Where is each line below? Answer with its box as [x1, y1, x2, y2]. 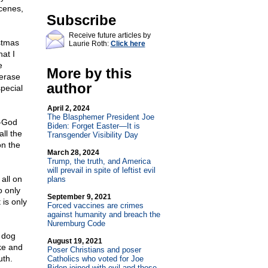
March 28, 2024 [47, 148, 99, 157]
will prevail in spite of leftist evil [47, 166, 156, 175]
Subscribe [46, 12, 116, 28]
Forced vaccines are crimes [47, 201, 144, 210]
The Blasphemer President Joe [47, 112, 154, 121]
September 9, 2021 [47, 193, 111, 201]
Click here [110, 39, 145, 48]
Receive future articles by [68, 31, 151, 39]
